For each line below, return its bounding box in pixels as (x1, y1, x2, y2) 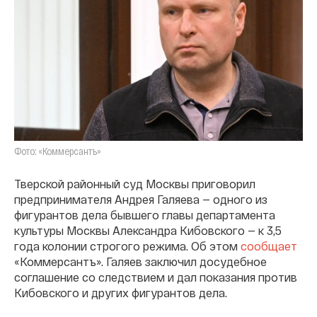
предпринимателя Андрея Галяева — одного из (14, 192, 267, 206)
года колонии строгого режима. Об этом (14, 238, 241, 253)
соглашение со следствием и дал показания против (14, 270, 297, 284)
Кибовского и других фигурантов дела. (14, 285, 227, 299)
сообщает (241, 238, 297, 253)
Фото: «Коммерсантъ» (14, 144, 101, 157)
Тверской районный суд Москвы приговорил (14, 176, 255, 190)
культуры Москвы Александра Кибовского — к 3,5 (14, 223, 282, 237)
